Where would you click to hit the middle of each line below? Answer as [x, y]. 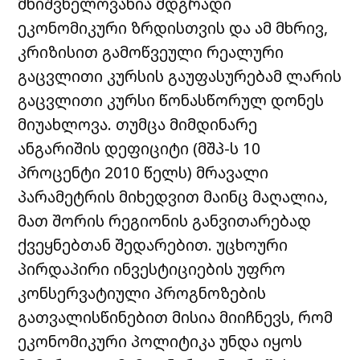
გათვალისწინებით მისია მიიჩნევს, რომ [176, 317]
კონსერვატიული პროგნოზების [142, 292]
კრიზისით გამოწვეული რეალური [151, 51]
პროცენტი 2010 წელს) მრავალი [143, 172]
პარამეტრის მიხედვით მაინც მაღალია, [173, 196]
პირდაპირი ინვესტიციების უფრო [152, 268]
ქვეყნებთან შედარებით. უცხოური [153, 244]
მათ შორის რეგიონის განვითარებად [165, 220]
